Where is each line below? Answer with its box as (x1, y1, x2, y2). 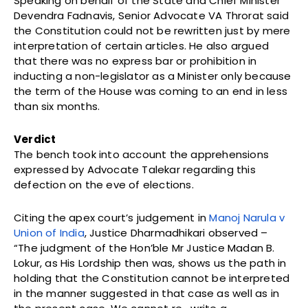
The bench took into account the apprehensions (14, 146, 269, 162)
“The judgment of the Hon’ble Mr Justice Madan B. (14, 240, 275, 255)
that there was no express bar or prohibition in (14, 53, 257, 68)
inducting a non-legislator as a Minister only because (14, 68, 291, 83)
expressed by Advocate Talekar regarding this (14, 162, 256, 177)
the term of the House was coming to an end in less (14, 83, 288, 98)
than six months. (14, 98, 100, 113)
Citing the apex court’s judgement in (14, 210, 210, 225)
